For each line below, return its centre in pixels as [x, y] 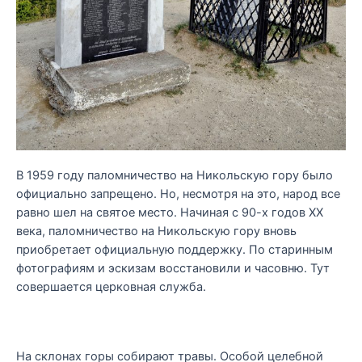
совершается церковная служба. [111, 286]
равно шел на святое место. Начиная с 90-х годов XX [170, 212]
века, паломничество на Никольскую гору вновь [156, 231]
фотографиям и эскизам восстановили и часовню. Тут [173, 268]
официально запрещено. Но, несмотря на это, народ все [178, 194]
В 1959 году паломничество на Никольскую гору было [175, 175]
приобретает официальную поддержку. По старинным [175, 249]
